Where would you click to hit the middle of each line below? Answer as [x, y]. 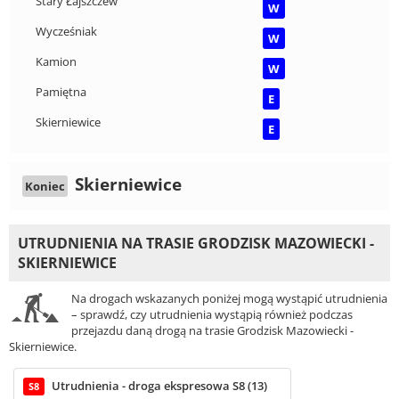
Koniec [45, 187]
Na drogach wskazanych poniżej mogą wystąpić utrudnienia [229, 299]
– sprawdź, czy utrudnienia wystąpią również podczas [212, 315]
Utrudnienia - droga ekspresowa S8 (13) [159, 386]
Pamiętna [61, 92]
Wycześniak [66, 32]
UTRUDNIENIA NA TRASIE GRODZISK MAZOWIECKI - [196, 244]
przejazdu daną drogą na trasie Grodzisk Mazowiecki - [212, 331]
